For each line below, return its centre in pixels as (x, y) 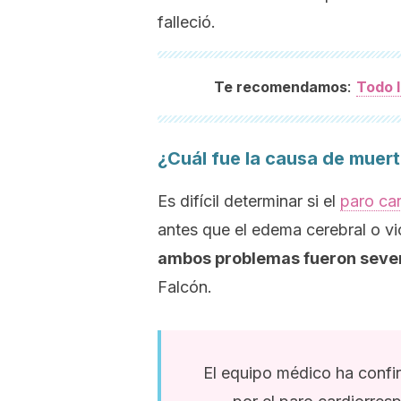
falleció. (187, 22)
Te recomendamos (280, 87)
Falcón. (185, 287)
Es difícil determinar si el (249, 201)
